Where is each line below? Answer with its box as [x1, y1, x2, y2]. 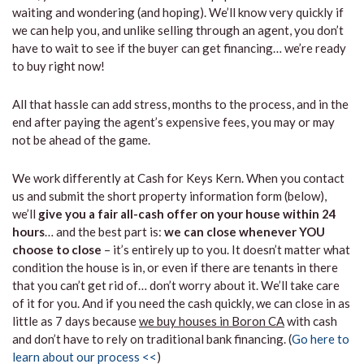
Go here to [292, 331, 349, 346]
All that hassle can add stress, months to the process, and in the [12, 97, 349, 111]
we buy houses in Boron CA [139, 314, 284, 328]
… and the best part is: [45, 224, 164, 239]
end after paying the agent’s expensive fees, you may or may [12, 115, 335, 129]
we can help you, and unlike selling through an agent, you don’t [12, 23, 344, 37]
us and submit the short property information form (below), [12, 188, 327, 203]
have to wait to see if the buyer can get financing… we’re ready [12, 41, 346, 55]
